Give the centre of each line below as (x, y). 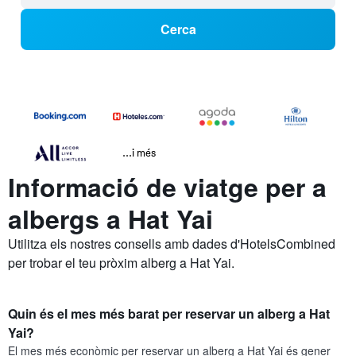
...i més (139, 153)
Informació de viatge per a (167, 187)
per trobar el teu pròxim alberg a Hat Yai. (121, 263)
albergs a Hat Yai (110, 219)
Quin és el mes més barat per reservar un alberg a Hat (169, 314)
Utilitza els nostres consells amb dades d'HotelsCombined (172, 244)
